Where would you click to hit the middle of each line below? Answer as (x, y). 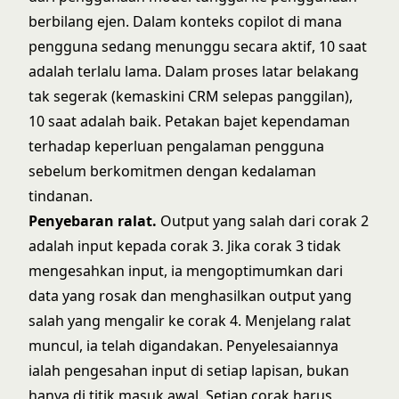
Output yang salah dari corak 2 (263, 221)
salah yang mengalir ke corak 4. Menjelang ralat (190, 321)
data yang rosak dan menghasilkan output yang (190, 296)
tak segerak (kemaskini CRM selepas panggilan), (191, 96)
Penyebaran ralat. (93, 221)
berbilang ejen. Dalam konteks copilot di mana (185, 21)
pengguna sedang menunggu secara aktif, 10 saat (198, 46)
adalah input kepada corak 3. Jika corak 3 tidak (185, 246)
